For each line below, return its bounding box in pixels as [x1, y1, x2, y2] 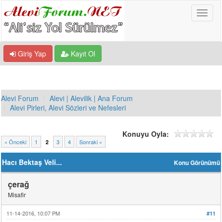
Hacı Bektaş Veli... [2, 157, 62, 167]
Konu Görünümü [173, 159, 220, 167]
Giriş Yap [16, 49, 46, 58]
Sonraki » [79, 138, 103, 146]
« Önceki [4, 138, 27, 146]
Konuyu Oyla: [122, 129, 169, 139]
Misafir [8, 190, 26, 199]
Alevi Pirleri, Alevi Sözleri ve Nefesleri [10, 103, 126, 112]
